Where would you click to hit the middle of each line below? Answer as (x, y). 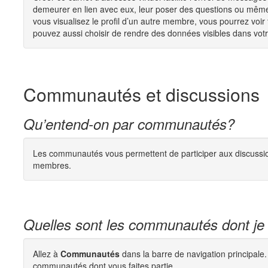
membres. (52, 165)
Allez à (45, 254)
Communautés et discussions (141, 94)
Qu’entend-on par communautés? (129, 124)
